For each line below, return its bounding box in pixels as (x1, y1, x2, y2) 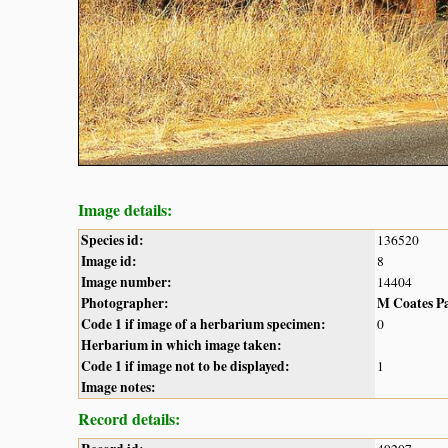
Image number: (81, 271, 172, 292)
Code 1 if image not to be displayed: (81, 355, 290, 376)
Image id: (81, 250, 137, 271)
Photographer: (81, 292, 169, 313)
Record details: (78, 406, 180, 430)
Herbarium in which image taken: (81, 334, 282, 355)
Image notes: (81, 376, 156, 397)
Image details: (78, 197, 172, 221)
